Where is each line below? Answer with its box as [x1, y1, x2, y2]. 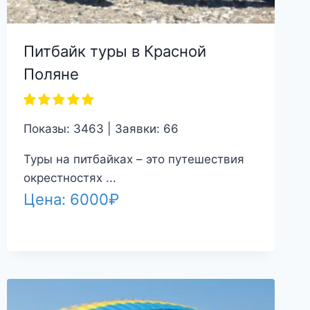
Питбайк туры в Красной [24, 42, 207, 60]
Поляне [24, 64, 80, 83]
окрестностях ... [24, 170, 117, 185]
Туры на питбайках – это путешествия [24, 152, 245, 166]
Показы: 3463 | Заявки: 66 [24, 121, 179, 136]
